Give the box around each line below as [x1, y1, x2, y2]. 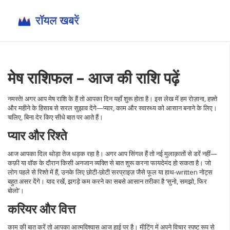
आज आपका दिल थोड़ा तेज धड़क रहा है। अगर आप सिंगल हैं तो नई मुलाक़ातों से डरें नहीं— [8, 149, 217, 158]
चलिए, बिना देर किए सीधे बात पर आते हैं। [8, 112, 103, 122]
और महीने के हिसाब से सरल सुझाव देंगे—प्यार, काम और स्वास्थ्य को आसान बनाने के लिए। [8, 103, 217, 112]
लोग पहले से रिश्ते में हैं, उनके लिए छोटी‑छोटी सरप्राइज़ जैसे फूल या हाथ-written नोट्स [8, 167, 213, 177]
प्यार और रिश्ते [8, 127, 67, 144]
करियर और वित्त [8, 200, 75, 217]
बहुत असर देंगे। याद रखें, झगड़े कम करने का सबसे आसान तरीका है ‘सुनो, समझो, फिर [8, 177, 207, 186]
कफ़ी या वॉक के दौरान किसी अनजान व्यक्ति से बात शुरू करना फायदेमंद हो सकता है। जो [8, 158, 211, 167]
